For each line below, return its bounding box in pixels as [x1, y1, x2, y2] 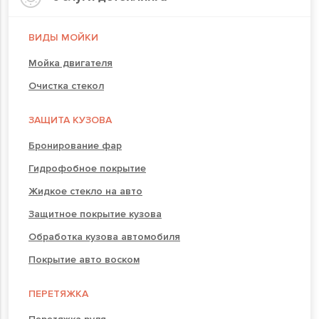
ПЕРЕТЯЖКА [28, 287, 88, 300]
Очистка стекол [28, 79, 104, 92]
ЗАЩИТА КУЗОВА [28, 113, 112, 126]
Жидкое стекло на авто [28, 184, 142, 197]
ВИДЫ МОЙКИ [28, 31, 98, 43]
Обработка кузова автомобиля [28, 230, 180, 243]
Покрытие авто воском [28, 253, 140, 266]
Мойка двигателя [28, 56, 113, 69]
